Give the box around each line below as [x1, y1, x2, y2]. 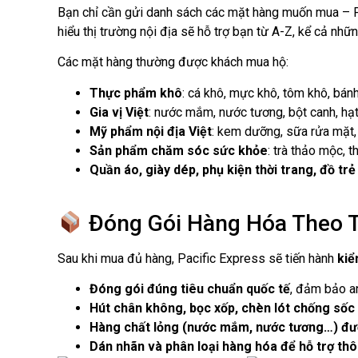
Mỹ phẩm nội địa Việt [89, 123, 212, 139]
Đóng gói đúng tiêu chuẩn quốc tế [89, 281, 290, 297]
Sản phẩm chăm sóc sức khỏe [89, 142, 268, 158]
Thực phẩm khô [89, 85, 182, 101]
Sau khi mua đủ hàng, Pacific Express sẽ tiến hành [58, 251, 337, 267]
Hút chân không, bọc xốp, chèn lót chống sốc [89, 300, 355, 316]
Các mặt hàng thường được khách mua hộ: [58, 54, 288, 70]
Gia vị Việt [89, 104, 149, 120]
